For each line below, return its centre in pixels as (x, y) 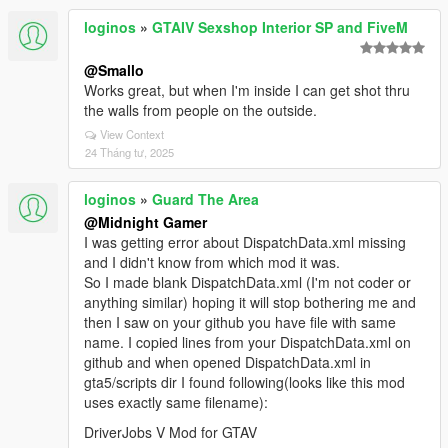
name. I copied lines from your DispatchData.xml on (247, 342)
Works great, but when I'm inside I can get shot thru (247, 90)
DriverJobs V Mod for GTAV (170, 432)
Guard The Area (205, 199)
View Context (132, 134)
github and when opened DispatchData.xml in (227, 362)
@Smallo (114, 70)
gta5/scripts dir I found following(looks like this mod (244, 382)
